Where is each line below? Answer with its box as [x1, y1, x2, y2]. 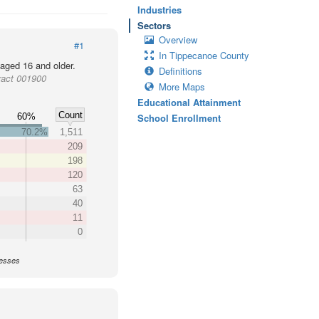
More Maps [159, 80, 205, 93]
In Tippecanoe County [159, 48, 249, 62]
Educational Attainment [137, 95, 241, 109]
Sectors [137, 19, 171, 32]
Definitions [159, 64, 202, 78]
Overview [159, 33, 197, 46]
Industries [137, 3, 182, 16]
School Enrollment [137, 111, 221, 125]
